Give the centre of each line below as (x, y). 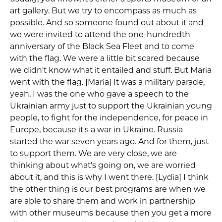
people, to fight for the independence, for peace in (109, 118)
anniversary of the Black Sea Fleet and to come (102, 47)
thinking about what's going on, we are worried (103, 166)
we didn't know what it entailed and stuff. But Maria (111, 70)
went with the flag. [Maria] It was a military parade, (107, 82)
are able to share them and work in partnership (103, 201)
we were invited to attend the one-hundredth (100, 35)
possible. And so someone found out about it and (107, 23)
